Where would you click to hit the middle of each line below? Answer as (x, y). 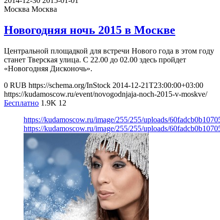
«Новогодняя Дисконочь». (48, 69)
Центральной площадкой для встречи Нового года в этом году (109, 51)
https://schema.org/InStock (69, 85)
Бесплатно (21, 103)
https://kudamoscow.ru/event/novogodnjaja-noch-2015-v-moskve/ (106, 94)
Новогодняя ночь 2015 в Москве (90, 30)
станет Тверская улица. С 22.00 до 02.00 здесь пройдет (95, 60)
